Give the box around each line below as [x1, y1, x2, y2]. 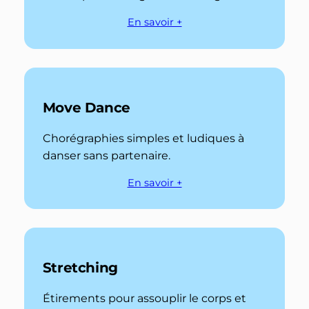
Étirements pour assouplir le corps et [42, 292, 246, 306]
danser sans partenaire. [42, 148, 170, 162]
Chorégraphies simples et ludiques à [42, 131, 244, 145]
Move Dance [42, 99, 130, 116]
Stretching [42, 259, 118, 277]
